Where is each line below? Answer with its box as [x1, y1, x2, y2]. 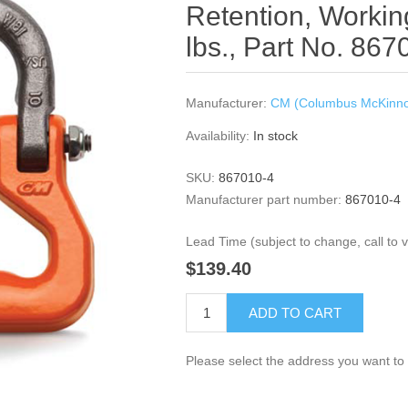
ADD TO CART [249, 305, 342, 321]
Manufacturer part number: [186, 192, 342, 207]
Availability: [186, 128, 250, 143]
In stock [253, 128, 299, 143]
